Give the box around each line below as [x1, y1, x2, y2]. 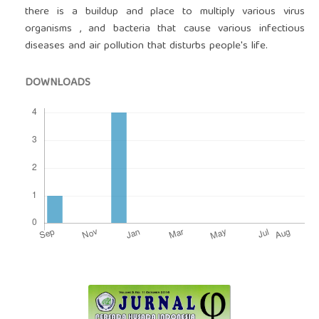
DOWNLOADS [24, 73, 90, 94]
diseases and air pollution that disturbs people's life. [24, 37, 268, 56]
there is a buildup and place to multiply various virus [24, 3, 305, 22]
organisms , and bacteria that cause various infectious [24, 20, 305, 39]
